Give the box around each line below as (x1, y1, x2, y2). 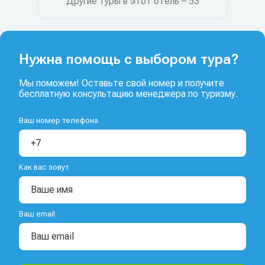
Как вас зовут (19, 163, 69, 172)
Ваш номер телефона (19, 116, 98, 125)
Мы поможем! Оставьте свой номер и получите (19, 77, 224, 89)
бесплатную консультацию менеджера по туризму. (19, 88, 238, 99)
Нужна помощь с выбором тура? (19, 51, 238, 67)
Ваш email (19, 209, 55, 218)
